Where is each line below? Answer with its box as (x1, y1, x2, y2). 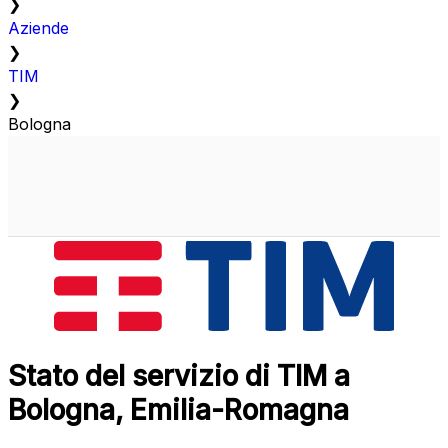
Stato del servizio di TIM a (8, 359, 350, 394)
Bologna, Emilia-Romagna (8, 393, 349, 428)
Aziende (8, 18, 69, 39)
